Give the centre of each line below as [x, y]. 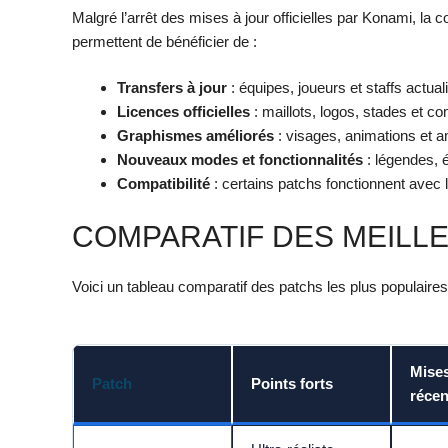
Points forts [292, 384]
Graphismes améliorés [195, 136]
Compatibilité [163, 184]
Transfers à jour [172, 88]
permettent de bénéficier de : [164, 41]
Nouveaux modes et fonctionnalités [240, 160]
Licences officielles [183, 112]
